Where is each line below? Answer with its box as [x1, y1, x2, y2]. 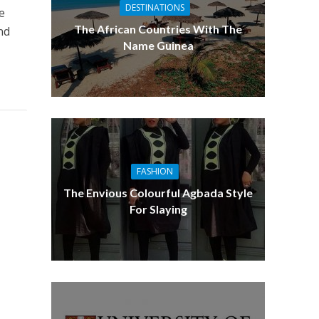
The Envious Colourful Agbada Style [63, 186, 253, 200]
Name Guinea [122, 38, 194, 53]
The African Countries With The [74, 22, 243, 36]
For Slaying [129, 202, 187, 216]
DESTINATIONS [125, 1, 184, 14]
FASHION [136, 165, 173, 178]
